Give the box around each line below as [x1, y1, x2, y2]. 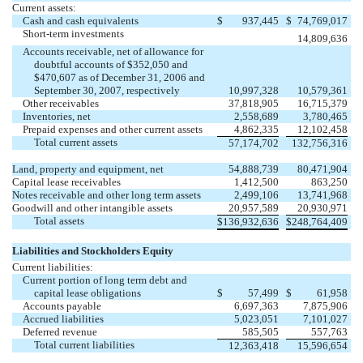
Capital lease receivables [12, 175, 121, 188]
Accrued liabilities [23, 312, 105, 325]
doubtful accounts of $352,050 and [33, 58, 188, 70]
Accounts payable [23, 299, 102, 312]
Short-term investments [23, 27, 125, 40]
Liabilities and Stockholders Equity [12, 244, 173, 257]
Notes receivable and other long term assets [12, 188, 201, 201]
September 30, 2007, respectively [33, 83, 180, 96]
